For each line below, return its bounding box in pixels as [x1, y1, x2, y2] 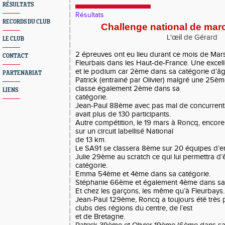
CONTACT [3, 53, 28, 59]
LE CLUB [3, 36, 24, 42]
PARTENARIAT [3, 70, 42, 76]
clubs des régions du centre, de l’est [75, 204, 192, 212]
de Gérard [182, 33, 217, 42]
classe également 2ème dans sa [75, 84, 180, 93]
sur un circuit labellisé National [75, 127, 173, 136]
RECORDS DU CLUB [3, 19, 50, 25]
